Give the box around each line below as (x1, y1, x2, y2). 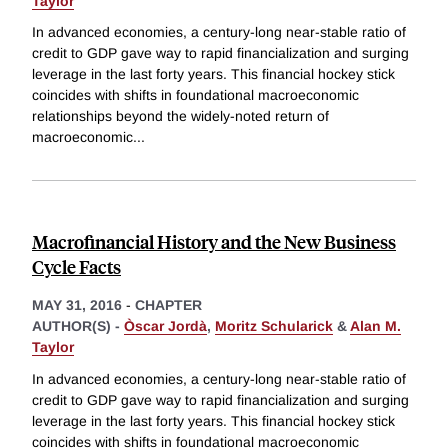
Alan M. (350, 318, 401, 335)
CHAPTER (135, 297, 202, 314)
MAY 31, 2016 (32, 297, 122, 314)
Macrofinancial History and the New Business (32, 229, 396, 255)
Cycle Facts (32, 254, 121, 280)
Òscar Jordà (124, 318, 207, 335)
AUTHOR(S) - (32, 318, 124, 335)
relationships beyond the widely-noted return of (32, 108, 329, 125)
